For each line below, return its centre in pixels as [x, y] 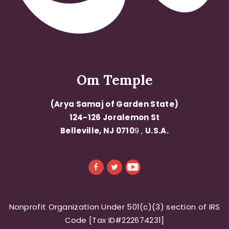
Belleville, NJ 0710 [97, 130]
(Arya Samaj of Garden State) [114, 104]
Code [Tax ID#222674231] [114, 220]
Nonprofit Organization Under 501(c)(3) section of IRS [114, 207]
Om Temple [114, 80]
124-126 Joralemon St [114, 117]
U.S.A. [157, 130]
